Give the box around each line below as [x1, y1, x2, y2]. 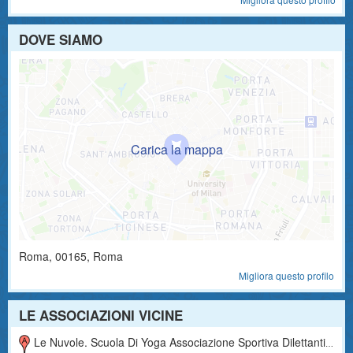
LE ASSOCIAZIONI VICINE [19, 306, 183, 325]
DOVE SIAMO [19, 30, 102, 49]
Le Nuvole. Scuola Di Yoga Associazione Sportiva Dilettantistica [34, 333, 326, 350]
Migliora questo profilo [239, 269, 334, 282]
